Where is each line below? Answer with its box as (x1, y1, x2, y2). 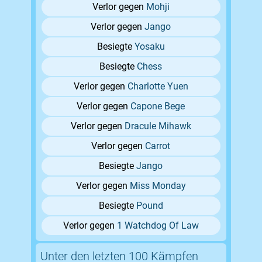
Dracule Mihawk (124, 120, 191, 132)
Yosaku (134, 41, 165, 53)
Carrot (145, 140, 171, 152)
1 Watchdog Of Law (116, 220, 199, 232)
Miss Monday (129, 180, 186, 192)
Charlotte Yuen (127, 81, 188, 92)
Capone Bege (130, 101, 185, 112)
